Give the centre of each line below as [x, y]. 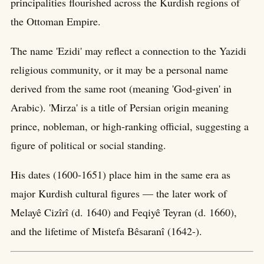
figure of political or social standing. [88, 145]
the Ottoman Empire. [56, 22]
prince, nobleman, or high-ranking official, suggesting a [130, 126]
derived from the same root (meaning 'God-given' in [121, 89]
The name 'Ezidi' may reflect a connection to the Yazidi [128, 51]
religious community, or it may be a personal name [119, 70]
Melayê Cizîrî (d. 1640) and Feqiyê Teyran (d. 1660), [124, 212]
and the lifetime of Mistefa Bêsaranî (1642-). [106, 231]
